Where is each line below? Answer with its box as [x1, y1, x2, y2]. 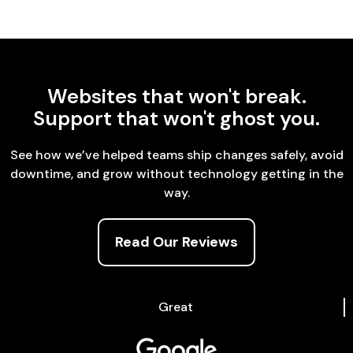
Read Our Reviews [115, 232, 238, 251]
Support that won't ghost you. [33, 106, 320, 132]
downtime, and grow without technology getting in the [9, 165, 344, 182]
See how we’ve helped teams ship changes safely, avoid [9, 147, 344, 163]
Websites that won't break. [46, 84, 307, 110]
